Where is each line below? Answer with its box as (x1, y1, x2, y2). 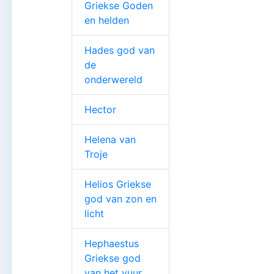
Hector (84, 103, 116, 116)
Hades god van (84, 43, 155, 56)
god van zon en (84, 192, 157, 205)
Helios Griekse (84, 177, 151, 190)
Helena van (84, 133, 136, 146)
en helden (84, 13, 129, 26)
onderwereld (84, 73, 143, 86)
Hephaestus (84, 237, 139, 250)
